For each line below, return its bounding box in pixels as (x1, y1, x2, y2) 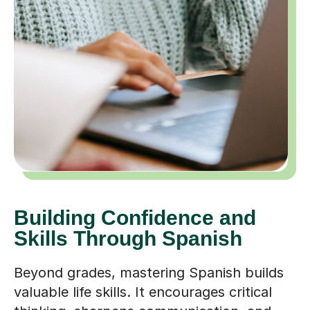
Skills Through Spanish (14, 227, 242, 250)
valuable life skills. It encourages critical (14, 284, 272, 301)
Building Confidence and (14, 206, 256, 230)
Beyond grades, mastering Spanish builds (14, 264, 284, 282)
